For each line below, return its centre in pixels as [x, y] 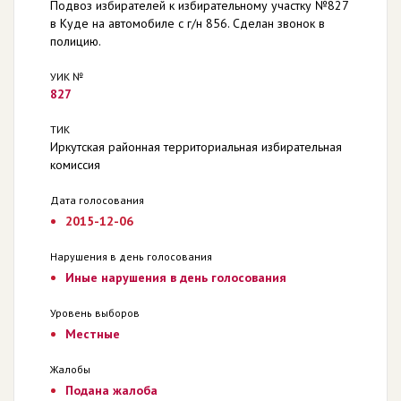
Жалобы [70, 369]
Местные [92, 334]
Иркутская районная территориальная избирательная [196, 147]
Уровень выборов [95, 313]
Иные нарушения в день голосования [175, 277]
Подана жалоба [111, 390]
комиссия [75, 165]
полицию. [76, 41]
